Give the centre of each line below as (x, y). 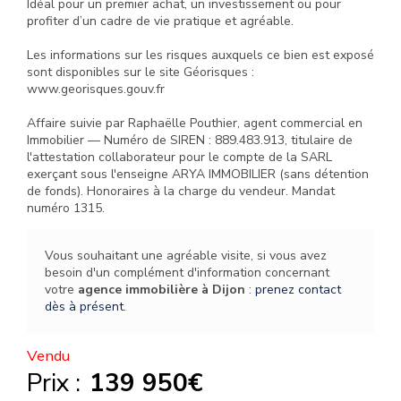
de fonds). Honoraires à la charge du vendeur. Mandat (181, 191)
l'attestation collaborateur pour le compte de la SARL (179, 157)
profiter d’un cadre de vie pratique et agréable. (160, 21)
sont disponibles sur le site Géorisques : (141, 72)
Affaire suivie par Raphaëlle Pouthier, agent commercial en (195, 123)
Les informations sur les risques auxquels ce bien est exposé (200, 55)
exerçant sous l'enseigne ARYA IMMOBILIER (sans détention (198, 174)
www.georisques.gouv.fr (96, 89)
